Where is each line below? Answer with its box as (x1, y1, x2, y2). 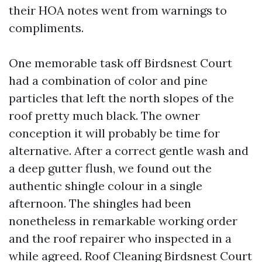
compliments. (9, 20, 84, 35)
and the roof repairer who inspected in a (9, 231, 232, 246)
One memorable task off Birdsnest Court (9, 56, 232, 70)
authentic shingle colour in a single (9, 178, 202, 193)
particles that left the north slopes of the (9, 91, 234, 105)
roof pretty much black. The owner (9, 108, 200, 123)
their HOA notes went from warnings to (9, 3, 227, 18)
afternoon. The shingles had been (9, 196, 191, 211)
